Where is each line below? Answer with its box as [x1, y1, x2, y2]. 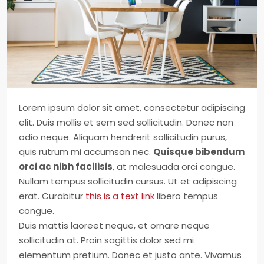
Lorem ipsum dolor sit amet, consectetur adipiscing [19, 101, 245, 114]
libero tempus [154, 190, 218, 202]
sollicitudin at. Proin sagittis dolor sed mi [19, 234, 194, 246]
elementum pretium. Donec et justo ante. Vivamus [19, 249, 242, 261]
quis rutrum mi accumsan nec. [19, 146, 153, 158]
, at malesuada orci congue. [113, 160, 235, 173]
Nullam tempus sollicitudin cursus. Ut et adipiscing [19, 175, 237, 187]
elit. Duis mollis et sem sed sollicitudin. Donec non [19, 116, 233, 128]
